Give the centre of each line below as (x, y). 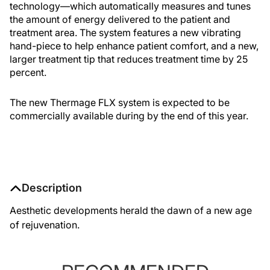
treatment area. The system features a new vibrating (125, 33)
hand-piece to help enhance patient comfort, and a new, (134, 46)
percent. (28, 72)
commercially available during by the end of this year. (129, 116)
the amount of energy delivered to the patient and (120, 19)
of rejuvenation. (45, 225)
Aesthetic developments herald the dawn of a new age (131, 210)
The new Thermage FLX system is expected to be (120, 102)
